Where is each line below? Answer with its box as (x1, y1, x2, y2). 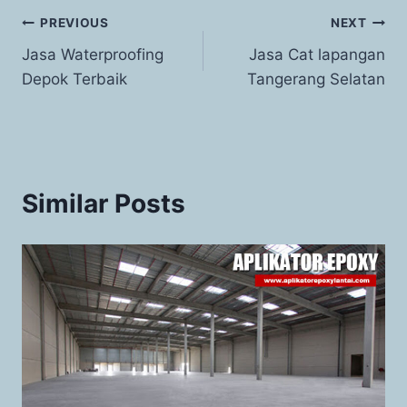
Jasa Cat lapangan (249, 45, 385, 64)
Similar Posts (22, 187, 185, 219)
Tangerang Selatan (247, 69, 385, 88)
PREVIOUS (40, 15, 109, 31)
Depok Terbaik (22, 69, 127, 88)
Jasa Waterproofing (22, 45, 164, 64)
